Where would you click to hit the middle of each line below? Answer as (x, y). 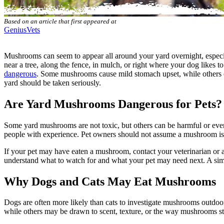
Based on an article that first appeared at (60, 21)
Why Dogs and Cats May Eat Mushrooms (110, 181)
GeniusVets (22, 29)
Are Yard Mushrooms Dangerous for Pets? (113, 104)
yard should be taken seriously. (52, 82)
